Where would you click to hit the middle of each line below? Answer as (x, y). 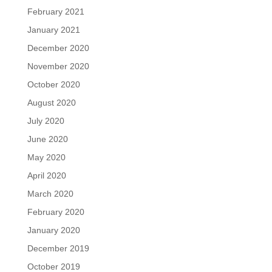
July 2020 (46, 121)
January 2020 (53, 230)
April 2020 (46, 175)
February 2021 (56, 11)
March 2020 (50, 193)
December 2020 (58, 48)
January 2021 (53, 29)
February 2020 (56, 212)
